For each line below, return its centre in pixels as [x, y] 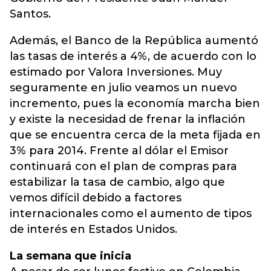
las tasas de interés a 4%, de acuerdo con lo [133, 56]
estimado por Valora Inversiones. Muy [116, 72]
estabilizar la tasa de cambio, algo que [117, 182]
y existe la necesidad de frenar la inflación [128, 119]
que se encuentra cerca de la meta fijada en [135, 135]
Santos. [32, 14]
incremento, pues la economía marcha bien [135, 103]
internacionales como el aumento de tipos [131, 214]
